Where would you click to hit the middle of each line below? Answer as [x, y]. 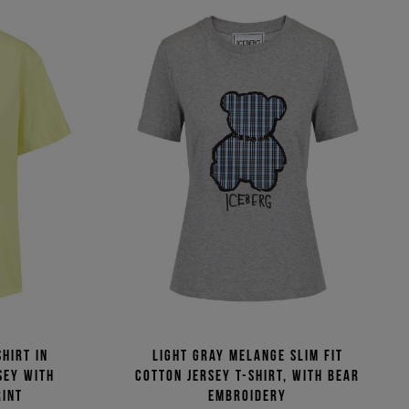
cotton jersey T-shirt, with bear [248, 375]
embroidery [248, 395]
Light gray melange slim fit [247, 355]
